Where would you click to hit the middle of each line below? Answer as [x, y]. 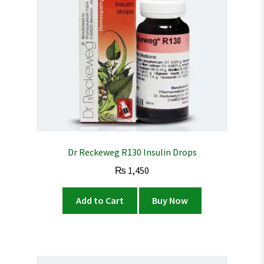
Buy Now [170, 200]
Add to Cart [100, 200]
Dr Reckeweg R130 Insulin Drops [132, 152]
